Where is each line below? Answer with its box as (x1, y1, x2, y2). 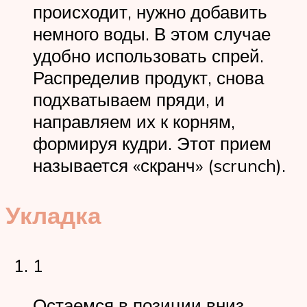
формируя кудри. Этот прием (33, 132, 271, 154)
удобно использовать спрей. (33, 44, 264, 66)
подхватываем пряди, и (33, 88, 225, 110)
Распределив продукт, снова (33, 66, 264, 88)
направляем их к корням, (33, 110, 235, 132)
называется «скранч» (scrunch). (33, 153, 286, 176)
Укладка (5, 199, 101, 230)
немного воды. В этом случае (33, 22, 271, 45)
